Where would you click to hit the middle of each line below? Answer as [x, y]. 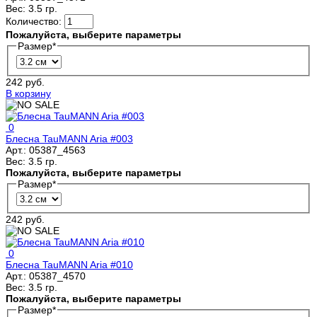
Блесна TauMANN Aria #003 [69, 138]
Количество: [35, 21]
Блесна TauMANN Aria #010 [69, 265]
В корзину [28, 93]
